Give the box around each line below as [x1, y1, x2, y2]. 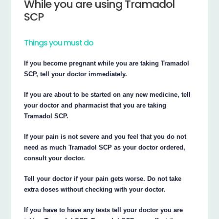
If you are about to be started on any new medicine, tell [24, 91, 191, 99]
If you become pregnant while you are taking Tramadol [24, 60, 190, 67]
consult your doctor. [24, 154, 86, 162]
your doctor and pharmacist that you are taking [24, 102, 167, 109]
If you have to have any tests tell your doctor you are [24, 206, 183, 214]
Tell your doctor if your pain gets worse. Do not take [24, 175, 182, 183]
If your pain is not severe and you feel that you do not [24, 133, 187, 141]
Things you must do [24, 37, 94, 49]
